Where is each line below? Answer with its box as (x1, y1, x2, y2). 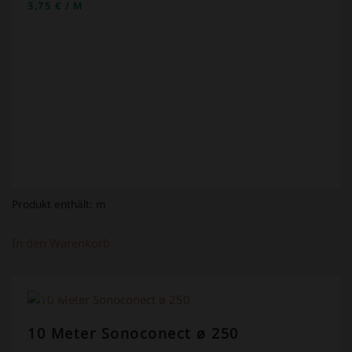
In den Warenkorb (12, 234, 110, 251)
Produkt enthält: (12, 197, 96, 211)
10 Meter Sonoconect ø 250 (27, 323, 239, 343)
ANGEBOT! (27, 288, 79, 301)
